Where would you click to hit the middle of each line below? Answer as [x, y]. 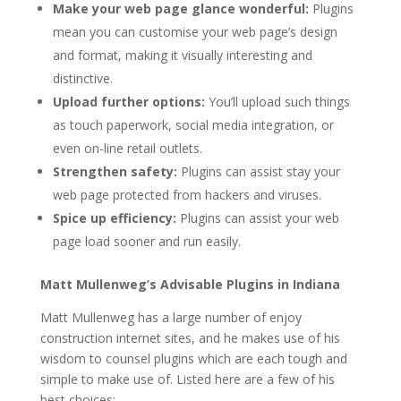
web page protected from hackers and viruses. [187, 194]
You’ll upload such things [277, 101]
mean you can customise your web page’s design [195, 31]
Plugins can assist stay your [258, 171]
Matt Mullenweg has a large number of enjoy [171, 317]
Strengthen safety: [115, 171]
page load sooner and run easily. [146, 241]
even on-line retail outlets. [127, 148]
